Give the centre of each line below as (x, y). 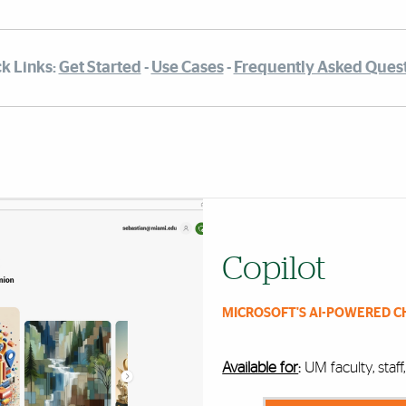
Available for (261, 368)
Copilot (274, 270)
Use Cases (187, 68)
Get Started (100, 68)
